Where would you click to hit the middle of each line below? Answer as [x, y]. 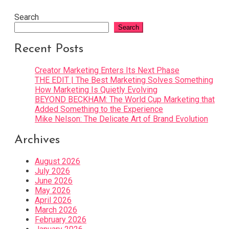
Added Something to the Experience [99, 109]
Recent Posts [49, 49]
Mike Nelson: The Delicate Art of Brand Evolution [121, 119]
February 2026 [61, 219]
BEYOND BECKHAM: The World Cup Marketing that [125, 99]
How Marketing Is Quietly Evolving [96, 89]
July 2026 [52, 171]
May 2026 [53, 190]
